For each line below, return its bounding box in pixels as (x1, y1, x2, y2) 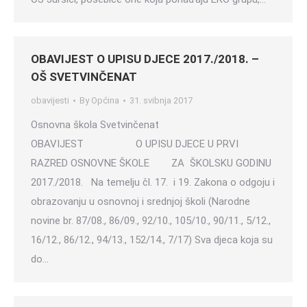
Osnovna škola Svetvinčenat (31, 119, 200, 131)
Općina (91, 95, 119, 106)
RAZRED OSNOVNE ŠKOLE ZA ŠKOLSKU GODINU (31, 157, 271, 169)
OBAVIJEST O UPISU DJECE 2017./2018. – (31, 52, 259, 66)
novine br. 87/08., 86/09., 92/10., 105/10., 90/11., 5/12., (31, 214, 271, 227)
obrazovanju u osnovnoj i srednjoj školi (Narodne (31, 195, 250, 208)
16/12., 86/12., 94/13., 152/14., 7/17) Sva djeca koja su (31, 234, 273, 246)
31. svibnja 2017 (130, 95, 193, 106)
